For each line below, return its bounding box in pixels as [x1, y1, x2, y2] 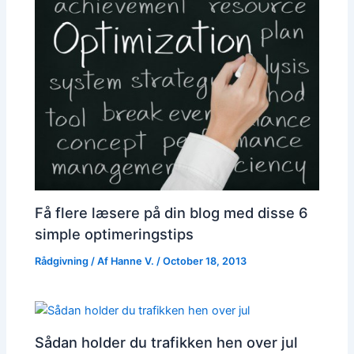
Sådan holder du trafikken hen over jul [35, 333, 299, 351]
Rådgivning [35, 254, 89, 267]
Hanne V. [111, 254, 157, 267]
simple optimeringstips [35, 224, 194, 243]
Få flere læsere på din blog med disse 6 [35, 203, 309, 221]
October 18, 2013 [163, 254, 247, 267]
